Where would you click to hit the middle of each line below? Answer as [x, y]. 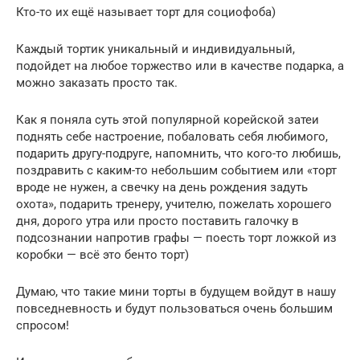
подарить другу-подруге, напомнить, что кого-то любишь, [178, 153]
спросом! [43, 325]
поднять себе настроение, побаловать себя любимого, [172, 136]
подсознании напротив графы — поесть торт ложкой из [176, 237]
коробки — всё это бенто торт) [102, 254]
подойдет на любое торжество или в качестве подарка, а [180, 65]
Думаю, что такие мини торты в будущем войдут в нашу [176, 291]
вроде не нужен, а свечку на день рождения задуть [162, 187]
